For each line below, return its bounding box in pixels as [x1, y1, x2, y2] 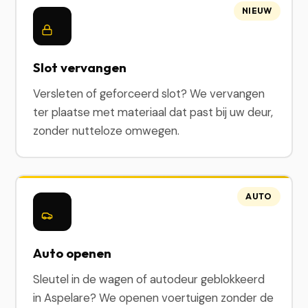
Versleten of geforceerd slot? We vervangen [33, 86, 265, 101]
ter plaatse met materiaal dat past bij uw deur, [33, 104, 274, 120]
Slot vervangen [33, 59, 127, 76]
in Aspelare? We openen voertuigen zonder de [33, 290, 274, 305]
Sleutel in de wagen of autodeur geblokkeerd [33, 272, 265, 287]
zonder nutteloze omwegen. [33, 123, 180, 138]
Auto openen [33, 245, 112, 261]
